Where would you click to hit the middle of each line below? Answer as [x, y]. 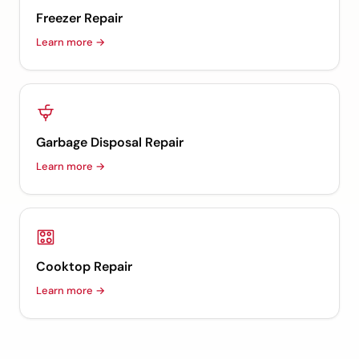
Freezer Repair [79, 18]
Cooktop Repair [84, 267]
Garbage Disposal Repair [110, 143]
